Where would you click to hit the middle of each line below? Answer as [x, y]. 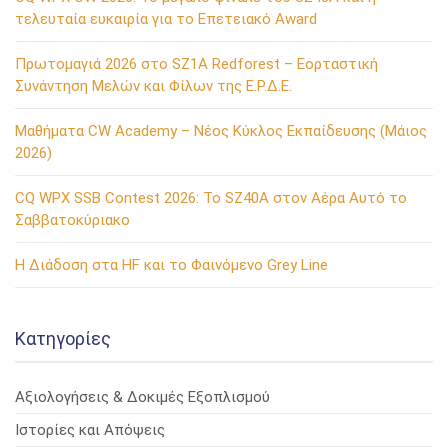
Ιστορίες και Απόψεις [90, 430]
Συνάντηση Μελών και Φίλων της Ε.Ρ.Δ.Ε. [153, 86]
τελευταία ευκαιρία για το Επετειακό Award [166, 19]
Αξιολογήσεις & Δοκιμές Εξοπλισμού [142, 397]
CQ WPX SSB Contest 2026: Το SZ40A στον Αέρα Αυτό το [211, 198]
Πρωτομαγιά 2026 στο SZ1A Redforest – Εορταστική [196, 64]
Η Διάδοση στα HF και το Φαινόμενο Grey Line [171, 265]
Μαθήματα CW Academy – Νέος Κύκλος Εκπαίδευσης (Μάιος [221, 131]
